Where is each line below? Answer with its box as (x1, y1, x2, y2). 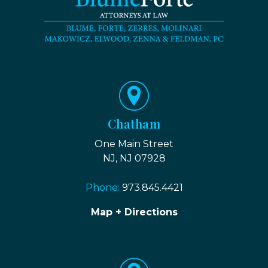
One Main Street (95, 138, 173, 150)
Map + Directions (90, 206, 178, 218)
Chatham (107, 115, 161, 132)
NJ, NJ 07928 (102, 152, 166, 164)
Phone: (85, 181, 122, 193)
